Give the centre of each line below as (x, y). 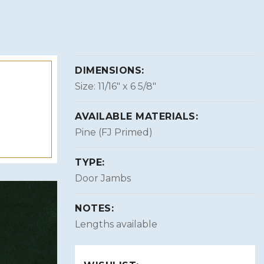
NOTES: (94, 208)
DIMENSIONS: (110, 70)
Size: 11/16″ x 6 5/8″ (115, 86)
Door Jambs (103, 178)
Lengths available (116, 224)
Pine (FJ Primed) (114, 132)
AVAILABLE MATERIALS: (136, 116)
